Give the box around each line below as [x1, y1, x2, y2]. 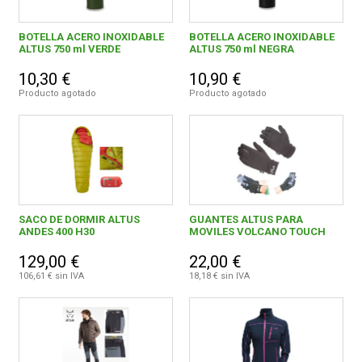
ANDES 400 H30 [19, 225, 95, 238]
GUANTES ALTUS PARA [188, 213, 303, 226]
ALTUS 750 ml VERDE [19, 43, 121, 56]
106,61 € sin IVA [19, 271, 85, 282]
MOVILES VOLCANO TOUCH [188, 225, 326, 238]
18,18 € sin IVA [188, 271, 250, 282]
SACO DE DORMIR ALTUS [19, 213, 141, 226]
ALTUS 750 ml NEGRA [188, 43, 294, 56]
